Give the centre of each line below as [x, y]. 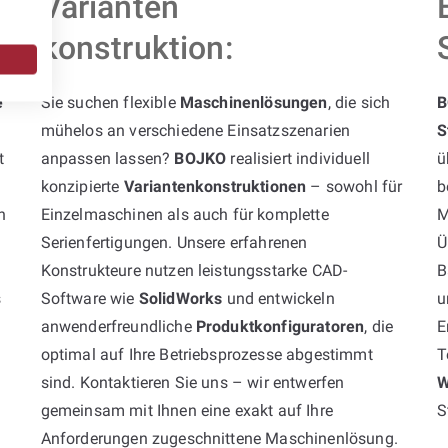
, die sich [359, 102]
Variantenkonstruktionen [215, 186]
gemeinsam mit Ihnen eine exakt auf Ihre [186, 410]
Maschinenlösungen [253, 102]
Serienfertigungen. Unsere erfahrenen [174, 242]
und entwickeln [278, 298]
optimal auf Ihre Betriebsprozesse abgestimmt [206, 354]
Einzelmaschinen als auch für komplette [184, 214]
